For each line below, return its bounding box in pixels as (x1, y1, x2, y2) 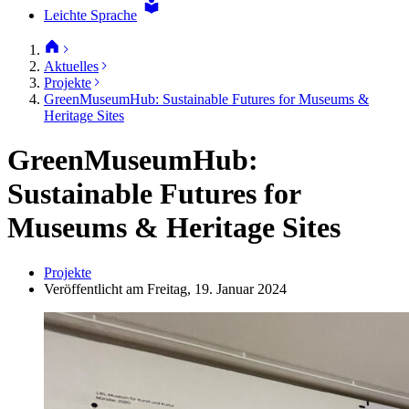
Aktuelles (44, 58, 99, 74)
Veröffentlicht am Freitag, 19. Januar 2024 (44, 280, 287, 297)
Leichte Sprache (44, 7, 137, 23)
